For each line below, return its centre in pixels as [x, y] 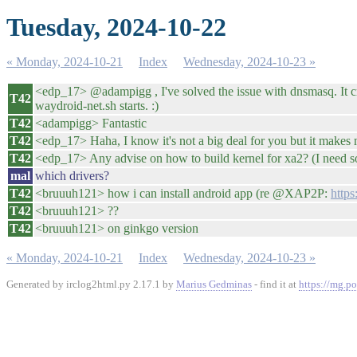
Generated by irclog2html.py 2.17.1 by [91, 284]
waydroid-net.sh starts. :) [97, 106]
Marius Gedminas [214, 284]
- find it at [275, 284]
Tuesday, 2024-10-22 [116, 27]
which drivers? [72, 176]
